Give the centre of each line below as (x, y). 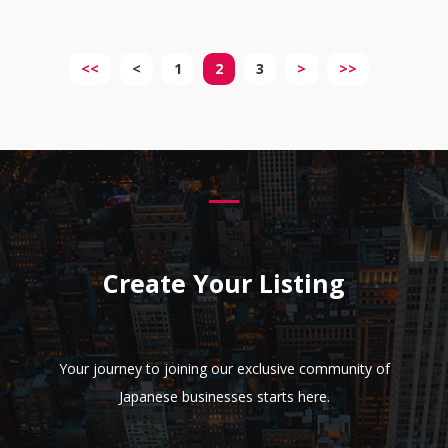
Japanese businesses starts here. (224, 397)
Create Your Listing (224, 283)
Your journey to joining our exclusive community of (224, 369)
